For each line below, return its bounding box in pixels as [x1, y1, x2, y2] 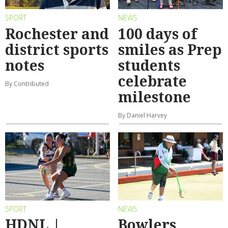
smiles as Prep [118, 39, 222, 59]
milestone [118, 87, 191, 106]
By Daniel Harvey [118, 110, 167, 120]
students [118, 55, 180, 75]
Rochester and [5, 23, 109, 43]
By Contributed [5, 79, 49, 88]
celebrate [118, 71, 187, 91]
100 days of [118, 23, 197, 43]
